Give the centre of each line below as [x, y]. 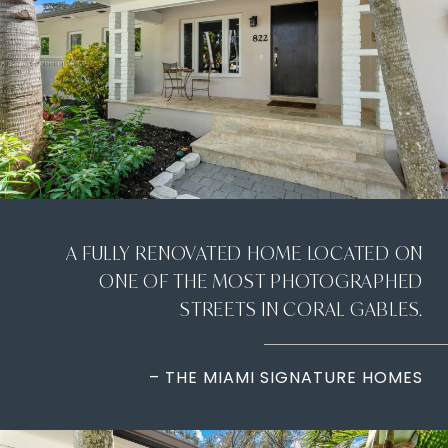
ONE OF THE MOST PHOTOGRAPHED [261, 281]
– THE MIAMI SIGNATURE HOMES [286, 377]
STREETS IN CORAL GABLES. [301, 309]
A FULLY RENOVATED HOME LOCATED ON [244, 253]
